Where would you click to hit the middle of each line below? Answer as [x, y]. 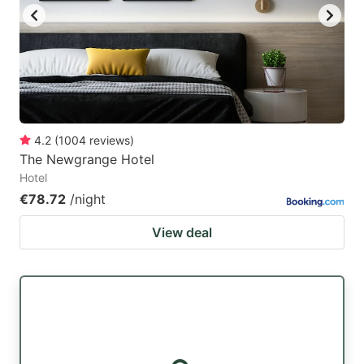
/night [88, 199]
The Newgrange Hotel [87, 159]
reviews [110, 140]
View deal [182, 232]
